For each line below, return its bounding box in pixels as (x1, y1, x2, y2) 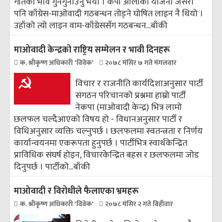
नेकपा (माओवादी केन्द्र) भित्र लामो (75, 100, 182, 115)
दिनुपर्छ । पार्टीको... (14, 160, 73, 174)
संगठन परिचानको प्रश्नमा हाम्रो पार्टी (75, 88, 186, 103)
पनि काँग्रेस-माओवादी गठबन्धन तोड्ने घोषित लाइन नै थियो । (14, 6, 203, 21)
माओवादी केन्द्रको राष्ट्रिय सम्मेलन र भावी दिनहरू (14, 43, 170, 57)
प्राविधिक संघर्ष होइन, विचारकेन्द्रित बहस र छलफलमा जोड (14, 148, 199, 163)
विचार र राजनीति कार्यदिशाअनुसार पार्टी (75, 76, 204, 91)
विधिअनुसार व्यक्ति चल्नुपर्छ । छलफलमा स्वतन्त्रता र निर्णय (14, 124, 203, 139)
